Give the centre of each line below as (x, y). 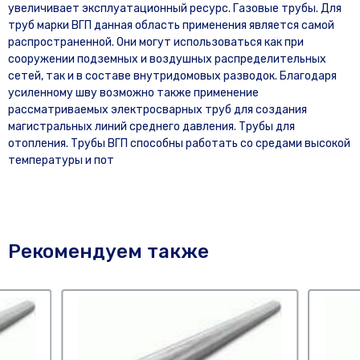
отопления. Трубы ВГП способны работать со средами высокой (179, 143)
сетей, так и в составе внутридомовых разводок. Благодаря (172, 76)
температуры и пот (61, 160)
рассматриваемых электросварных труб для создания (157, 110)
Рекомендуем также (108, 252)
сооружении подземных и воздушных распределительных (167, 59)
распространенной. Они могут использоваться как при (156, 42)
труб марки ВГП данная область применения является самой (171, 25)
